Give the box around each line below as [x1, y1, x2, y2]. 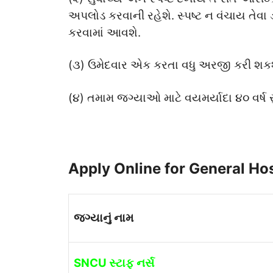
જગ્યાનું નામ [74, 210, 133, 225]
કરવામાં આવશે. [68, 25, 141, 40]
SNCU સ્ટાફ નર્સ [74, 255, 154, 270]
